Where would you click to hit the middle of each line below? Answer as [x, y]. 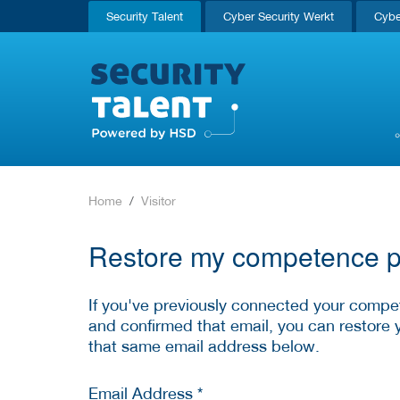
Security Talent [145, 17]
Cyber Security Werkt [279, 17]
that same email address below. [204, 346]
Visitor [158, 201]
